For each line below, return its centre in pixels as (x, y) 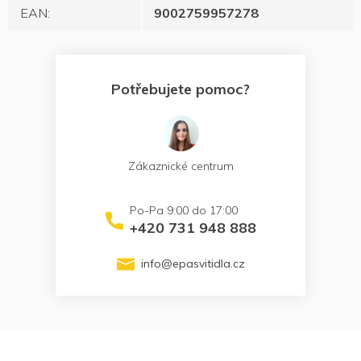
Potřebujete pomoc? (180, 89)
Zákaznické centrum (180, 166)
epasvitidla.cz (208, 264)
